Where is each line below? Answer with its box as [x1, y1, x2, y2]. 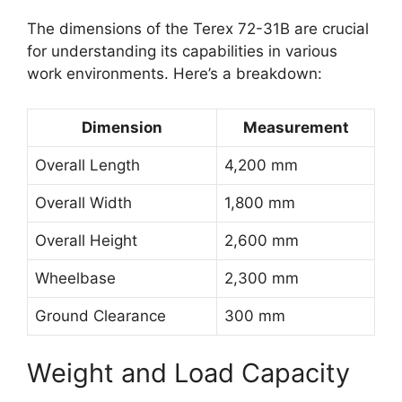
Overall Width [35, 193, 132, 212]
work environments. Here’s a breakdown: [27, 65, 322, 83]
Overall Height [35, 231, 137, 249]
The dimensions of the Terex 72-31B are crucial [27, 20, 369, 39]
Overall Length [35, 155, 140, 174]
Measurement [242, 118, 349, 136]
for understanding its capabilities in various [27, 42, 337, 61]
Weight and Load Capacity [27, 357, 350, 389]
